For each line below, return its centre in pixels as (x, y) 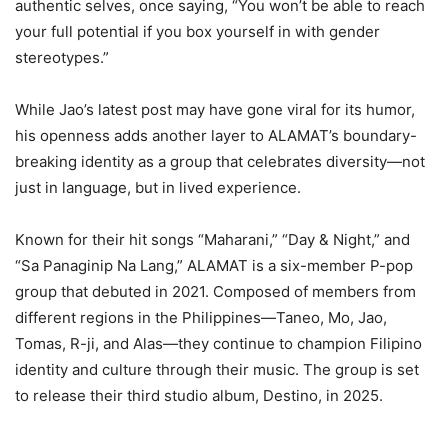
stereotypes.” (62, 57)
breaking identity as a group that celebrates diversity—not (220, 161)
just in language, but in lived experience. (158, 187)
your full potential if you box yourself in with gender (197, 31)
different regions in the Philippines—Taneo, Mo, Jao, (201, 317)
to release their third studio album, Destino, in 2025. (199, 395)
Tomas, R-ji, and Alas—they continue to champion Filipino (218, 343)
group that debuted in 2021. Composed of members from (215, 291)
